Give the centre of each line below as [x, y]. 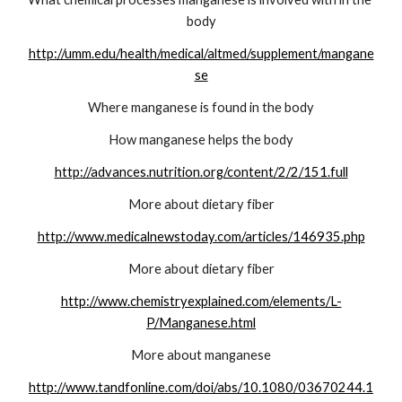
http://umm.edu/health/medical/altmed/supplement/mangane [201, 54]
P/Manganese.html [201, 323]
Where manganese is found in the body [201, 108]
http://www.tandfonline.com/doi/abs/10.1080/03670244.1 [201, 388]
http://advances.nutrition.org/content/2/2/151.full [201, 172]
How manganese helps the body [201, 140]
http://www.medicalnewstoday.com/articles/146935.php [201, 237]
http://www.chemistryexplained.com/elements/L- [201, 301]
